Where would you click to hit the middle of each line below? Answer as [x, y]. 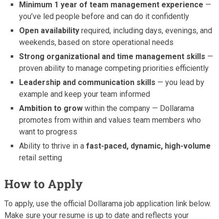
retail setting [41, 157]
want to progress [48, 131]
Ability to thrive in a [53, 146]
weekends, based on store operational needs [97, 42]
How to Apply [43, 184]
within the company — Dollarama [139, 108]
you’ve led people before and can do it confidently [104, 16]
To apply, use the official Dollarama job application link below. [108, 203]
